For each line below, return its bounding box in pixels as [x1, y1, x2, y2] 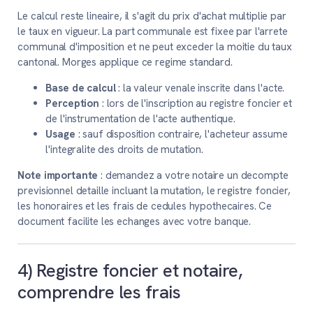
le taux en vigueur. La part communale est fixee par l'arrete [17, 24, 288, 39]
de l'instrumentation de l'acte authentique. [45, 112, 236, 126]
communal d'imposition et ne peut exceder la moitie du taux [17, 40, 292, 54]
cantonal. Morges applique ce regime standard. [17, 55, 233, 70]
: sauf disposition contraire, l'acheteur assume [75, 127, 288, 142]
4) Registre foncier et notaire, [17, 259, 242, 283]
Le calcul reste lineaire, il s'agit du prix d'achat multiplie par [17, 9, 286, 24]
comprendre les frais [17, 280, 181, 305]
